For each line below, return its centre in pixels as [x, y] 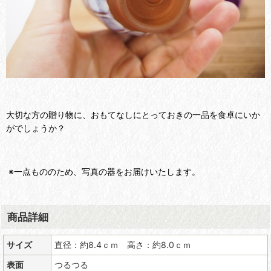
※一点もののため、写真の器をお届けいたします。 [103, 172]
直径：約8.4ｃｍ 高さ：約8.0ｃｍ [123, 245]
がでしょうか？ [37, 128]
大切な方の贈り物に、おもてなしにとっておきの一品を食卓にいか [133, 115]
